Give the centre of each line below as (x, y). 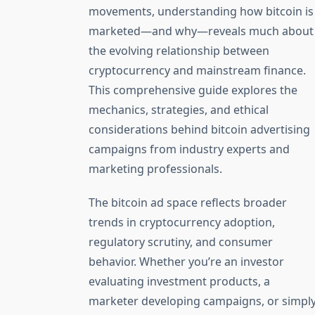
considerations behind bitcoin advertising (199, 130)
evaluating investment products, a (179, 282)
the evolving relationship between (179, 51)
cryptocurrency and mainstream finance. (197, 71)
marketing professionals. (155, 169)
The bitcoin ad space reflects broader (188, 203)
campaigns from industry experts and (189, 149)
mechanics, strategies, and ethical (179, 110)
